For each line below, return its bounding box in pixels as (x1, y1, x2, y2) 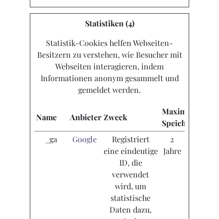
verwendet (112, 169, 150, 180)
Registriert (111, 134, 150, 145)
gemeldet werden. (78, 85, 141, 95)
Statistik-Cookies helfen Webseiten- (46, 38, 173, 48)
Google (72, 134, 97, 145)
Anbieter (69, 112, 101, 123)
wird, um (115, 181, 147, 192)
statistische (110, 193, 151, 203)
